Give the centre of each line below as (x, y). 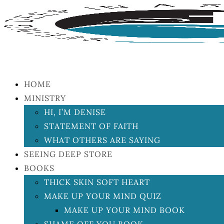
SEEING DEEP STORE (68, 154)
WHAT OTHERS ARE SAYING (102, 140)
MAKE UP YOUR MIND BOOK (124, 210)
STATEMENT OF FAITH (91, 126)
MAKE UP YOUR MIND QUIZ (103, 196)
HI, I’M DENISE (75, 112)
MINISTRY (45, 98)
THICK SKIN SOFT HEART (97, 182)
